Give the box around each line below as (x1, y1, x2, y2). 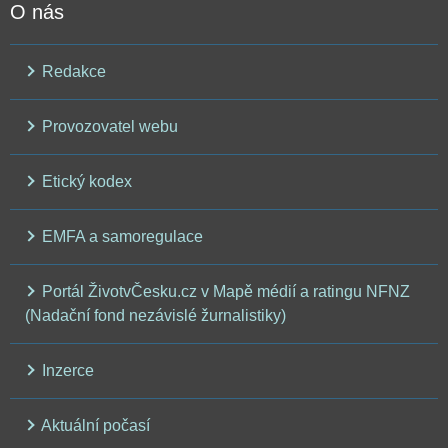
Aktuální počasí (38, 417, 150, 435)
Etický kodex (38, 173, 132, 191)
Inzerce (38, 362, 94, 380)
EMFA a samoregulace (38, 228, 203, 246)
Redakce (38, 63, 106, 81)
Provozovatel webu (38, 118, 178, 136)
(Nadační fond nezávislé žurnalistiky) (25, 307, 286, 325)
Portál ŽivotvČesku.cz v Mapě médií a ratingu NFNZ (38, 283, 410, 301)
